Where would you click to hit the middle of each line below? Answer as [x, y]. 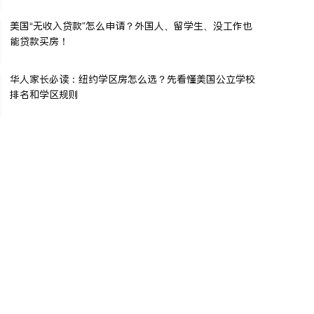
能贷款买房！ [39, 41]
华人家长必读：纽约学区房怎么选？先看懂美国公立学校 [132, 79]
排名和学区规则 [44, 94]
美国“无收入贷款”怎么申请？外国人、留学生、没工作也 [131, 26]
